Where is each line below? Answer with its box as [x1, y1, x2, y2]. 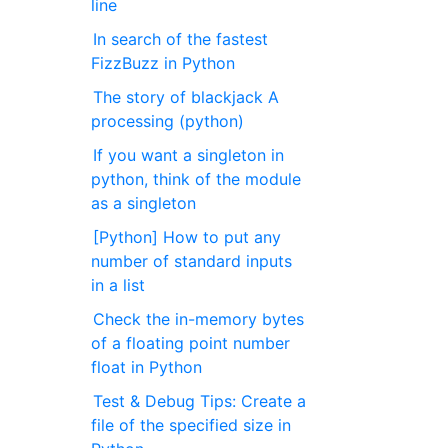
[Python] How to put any [93, 227, 282, 247]
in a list [91, 275, 146, 295]
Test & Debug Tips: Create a [93, 391, 307, 411]
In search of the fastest [93, 29, 269, 49]
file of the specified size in [91, 415, 292, 435]
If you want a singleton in [93, 145, 285, 165]
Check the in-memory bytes [93, 309, 305, 329]
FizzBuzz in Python [91, 53, 236, 73]
